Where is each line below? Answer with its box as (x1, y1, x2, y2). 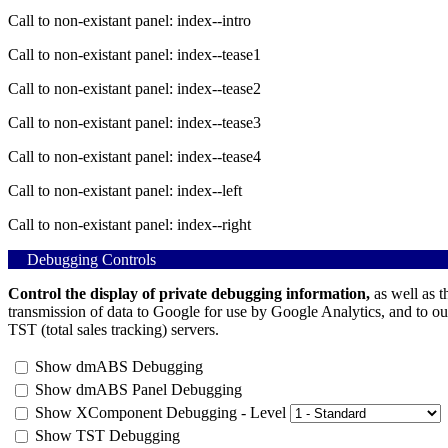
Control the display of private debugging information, (8, 284, 370, 302)
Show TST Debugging (35, 426, 180, 444)
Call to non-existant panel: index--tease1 (8, 45, 261, 63)
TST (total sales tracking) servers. (8, 320, 219, 338)
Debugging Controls (23, 250, 156, 268)
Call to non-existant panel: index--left (8, 181, 242, 199)
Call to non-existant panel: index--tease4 (8, 147, 261, 165)
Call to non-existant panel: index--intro (8, 11, 251, 29)
